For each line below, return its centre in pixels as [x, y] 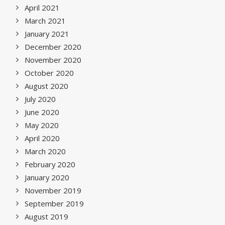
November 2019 [53, 190]
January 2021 [47, 34]
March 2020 [45, 151]
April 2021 [42, 8]
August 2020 [46, 86]
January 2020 [47, 177]
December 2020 [53, 47]
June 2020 [42, 112]
